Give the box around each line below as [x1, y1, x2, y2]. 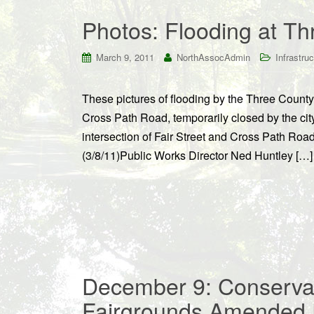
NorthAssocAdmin [177, 50, 250, 64]
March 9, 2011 [96, 50, 154, 64]
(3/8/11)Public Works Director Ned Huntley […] [82, 147, 313, 163]
